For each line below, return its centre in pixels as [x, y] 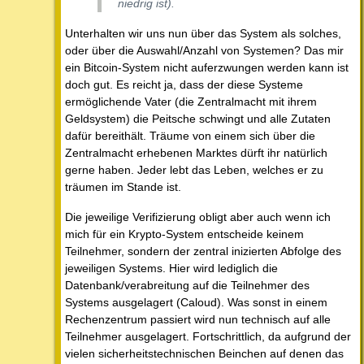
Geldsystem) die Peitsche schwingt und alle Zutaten [198, 119]
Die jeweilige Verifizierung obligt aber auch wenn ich [198, 217]
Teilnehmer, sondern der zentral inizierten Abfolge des [203, 251]
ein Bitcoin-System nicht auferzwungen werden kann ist [207, 68]
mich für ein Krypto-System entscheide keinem [184, 234]
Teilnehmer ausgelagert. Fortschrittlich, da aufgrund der [208, 337]
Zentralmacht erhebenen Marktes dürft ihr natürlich [196, 153]
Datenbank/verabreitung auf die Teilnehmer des [187, 286]
